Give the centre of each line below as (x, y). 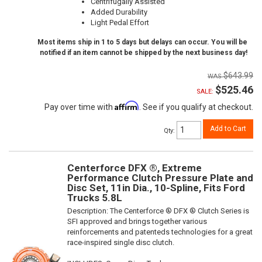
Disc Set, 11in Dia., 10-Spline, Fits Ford (156, 187)
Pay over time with (80, 107)
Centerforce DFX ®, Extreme (135, 168)
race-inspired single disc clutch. (121, 242)
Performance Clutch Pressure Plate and (160, 177)
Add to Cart (228, 129)
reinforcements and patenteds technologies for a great (160, 232)
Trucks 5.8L (95, 197)
